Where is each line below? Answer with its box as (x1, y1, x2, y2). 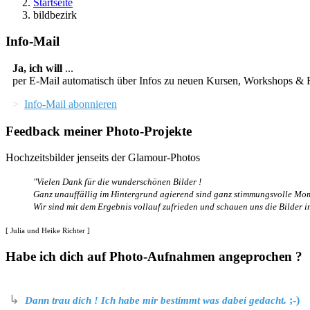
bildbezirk (33, 8, 77, 21)
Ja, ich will (12, 62, 62, 74)
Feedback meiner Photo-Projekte (6, 123, 192, 138)
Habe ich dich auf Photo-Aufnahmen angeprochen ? (6, 249, 302, 264)
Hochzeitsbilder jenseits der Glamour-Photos (6, 152, 200, 164)
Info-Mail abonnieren (24, 98, 117, 110)
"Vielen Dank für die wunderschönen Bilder (33, 176, 197, 188)
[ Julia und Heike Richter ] (6, 227, 90, 235)
